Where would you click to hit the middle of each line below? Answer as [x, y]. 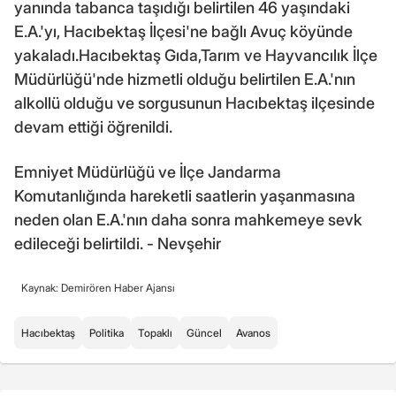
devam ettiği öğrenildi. [93, 126]
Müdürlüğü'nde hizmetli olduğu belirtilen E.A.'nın [185, 79]
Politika [107, 332]
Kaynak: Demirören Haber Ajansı [98, 287]
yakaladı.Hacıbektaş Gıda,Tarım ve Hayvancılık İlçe [196, 55]
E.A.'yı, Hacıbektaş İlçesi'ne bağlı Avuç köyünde [183, 31]
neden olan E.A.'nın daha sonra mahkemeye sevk [188, 219]
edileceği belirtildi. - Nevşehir [118, 243]
